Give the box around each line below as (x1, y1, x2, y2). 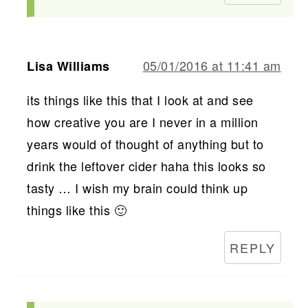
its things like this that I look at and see (27, 90, 254, 109)
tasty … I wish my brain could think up (27, 178, 248, 197)
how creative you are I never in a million (27, 112, 258, 131)
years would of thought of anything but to (27, 134, 264, 153)
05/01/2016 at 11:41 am (142, 56, 281, 74)
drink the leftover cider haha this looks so (27, 156, 266, 175)
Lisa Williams (27, 56, 110, 75)
